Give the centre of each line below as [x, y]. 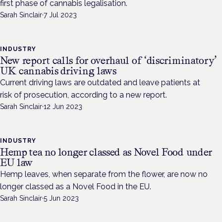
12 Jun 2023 [63, 107]
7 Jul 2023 [60, 15]
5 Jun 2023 [61, 198]
